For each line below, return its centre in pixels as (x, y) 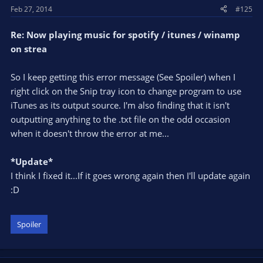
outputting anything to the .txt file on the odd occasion (120, 119)
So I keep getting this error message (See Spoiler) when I (123, 77)
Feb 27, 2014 (31, 9)
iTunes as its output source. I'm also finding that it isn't (120, 105)
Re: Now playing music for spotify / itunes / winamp (125, 34)
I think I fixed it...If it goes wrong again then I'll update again (130, 175)
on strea (29, 48)
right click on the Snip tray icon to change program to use (126, 91)
